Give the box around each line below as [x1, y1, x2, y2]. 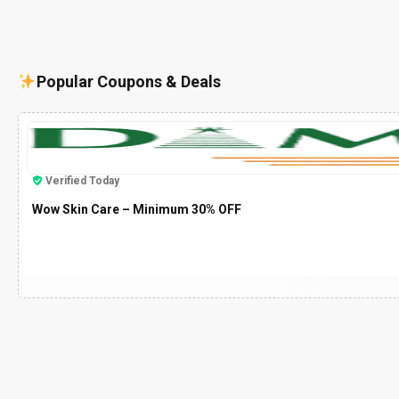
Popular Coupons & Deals [36, 71, 221, 91]
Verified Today [45, 174, 119, 187]
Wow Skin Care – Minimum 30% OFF [32, 201, 241, 216]
